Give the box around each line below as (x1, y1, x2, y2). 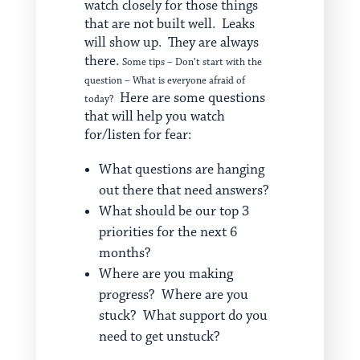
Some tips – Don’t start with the (121, 55, 262, 69)
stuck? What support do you (98, 307, 268, 325)
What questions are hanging (98, 161, 264, 179)
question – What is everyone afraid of (84, 74, 245, 88)
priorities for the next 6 (98, 223, 237, 242)
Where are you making (98, 265, 233, 284)
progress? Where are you (98, 286, 248, 305)
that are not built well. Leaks (84, 15, 255, 34)
